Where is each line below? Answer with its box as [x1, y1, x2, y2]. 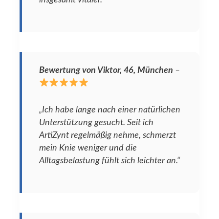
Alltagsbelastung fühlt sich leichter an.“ [39, 156, 180, 165]
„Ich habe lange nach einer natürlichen [39, 105, 180, 114]
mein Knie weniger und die [39, 143, 137, 152]
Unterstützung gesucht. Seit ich [39, 118, 153, 127]
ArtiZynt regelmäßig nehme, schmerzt [39, 131, 176, 139]
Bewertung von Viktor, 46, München [39, 66, 173, 75]
